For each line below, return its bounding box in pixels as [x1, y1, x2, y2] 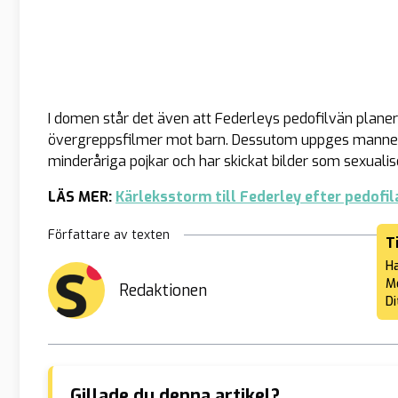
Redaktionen [119, 279, 207, 301]
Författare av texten [48, 226, 170, 243]
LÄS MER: [48, 187, 115, 206]
